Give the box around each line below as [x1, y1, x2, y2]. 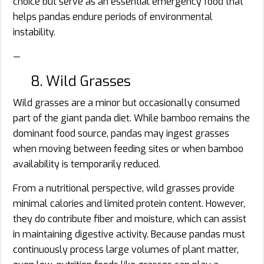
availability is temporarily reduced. [13, 157, 160, 170]
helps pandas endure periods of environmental [13, 10, 213, 23]
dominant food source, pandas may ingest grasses [13, 127, 229, 140]
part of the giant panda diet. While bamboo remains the [13, 111, 250, 124]
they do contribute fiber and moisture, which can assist [13, 212, 246, 225]
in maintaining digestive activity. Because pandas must [13, 227, 245, 240]
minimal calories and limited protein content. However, [13, 197, 245, 210]
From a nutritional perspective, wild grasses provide [13, 181, 235, 194]
